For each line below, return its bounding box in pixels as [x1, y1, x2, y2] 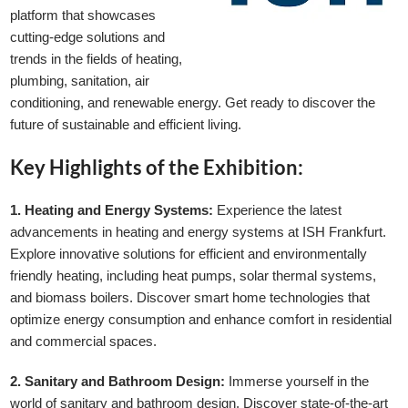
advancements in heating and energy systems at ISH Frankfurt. [10, 224, 387, 240]
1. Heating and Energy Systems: [10, 202, 214, 218]
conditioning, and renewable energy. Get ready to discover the [10, 95, 376, 110]
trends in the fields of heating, [10, 51, 183, 66]
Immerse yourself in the [225, 373, 370, 389]
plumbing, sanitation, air [10, 73, 150, 88]
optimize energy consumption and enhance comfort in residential [10, 311, 393, 327]
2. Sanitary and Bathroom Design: [10, 373, 226, 389]
